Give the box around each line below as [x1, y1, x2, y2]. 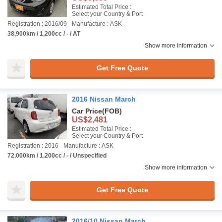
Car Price [72, 107, 102, 115]
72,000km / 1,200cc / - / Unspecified [7, 152, 107, 159]
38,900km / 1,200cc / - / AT [7, 30, 80, 37]
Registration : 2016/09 [7, 20, 67, 27]
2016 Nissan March [72, 95, 136, 103]
